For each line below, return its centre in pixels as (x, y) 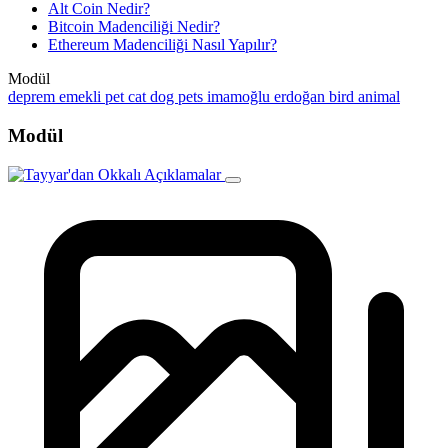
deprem (33, 97)
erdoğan (301, 97)
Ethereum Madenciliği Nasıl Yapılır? (162, 45)
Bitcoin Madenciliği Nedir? (134, 27)
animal (379, 97)
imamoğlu (240, 97)
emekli (82, 97)
